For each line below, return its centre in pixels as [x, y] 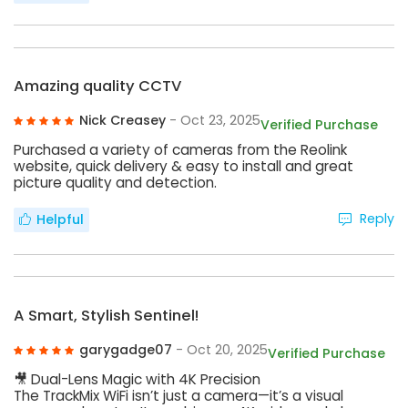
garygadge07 [127, 349]
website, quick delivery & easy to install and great [184, 167]
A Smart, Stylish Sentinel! [106, 315]
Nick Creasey [124, 121]
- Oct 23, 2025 [214, 121]
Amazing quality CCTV [97, 87]
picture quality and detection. [115, 183]
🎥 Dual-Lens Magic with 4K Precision [137, 379]
